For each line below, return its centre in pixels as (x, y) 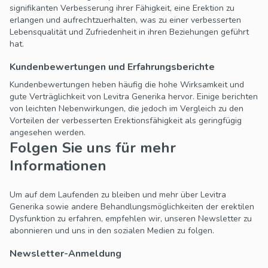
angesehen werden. (48, 133)
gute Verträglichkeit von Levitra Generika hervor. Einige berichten (134, 97)
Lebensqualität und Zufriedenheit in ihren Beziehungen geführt (129, 32)
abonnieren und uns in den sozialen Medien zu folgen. (112, 231)
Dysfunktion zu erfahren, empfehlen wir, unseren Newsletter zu (131, 219)
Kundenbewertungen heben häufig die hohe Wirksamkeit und (127, 85)
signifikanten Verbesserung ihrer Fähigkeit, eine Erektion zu (122, 8)
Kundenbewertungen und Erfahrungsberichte (112, 67)
